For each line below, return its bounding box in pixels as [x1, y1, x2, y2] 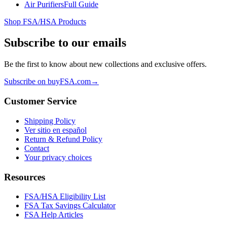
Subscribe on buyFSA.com [4, 77, 91, 86]
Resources [4, 171, 45, 182]
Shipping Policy [24, 116, 75, 125]
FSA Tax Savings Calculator [24, 201, 116, 210]
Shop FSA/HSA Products [4, 17, 86, 26]
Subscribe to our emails [4, 36, 126, 50]
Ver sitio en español [24, 125, 87, 134]
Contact [24, 143, 49, 153]
